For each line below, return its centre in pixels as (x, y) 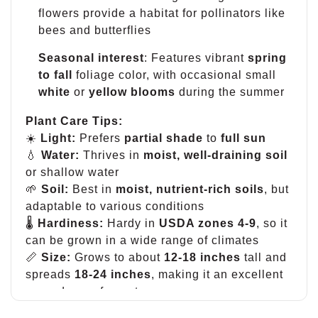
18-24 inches (113, 274)
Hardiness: (71, 223)
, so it (272, 223)
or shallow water (72, 172)
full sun (243, 138)
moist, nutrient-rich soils (190, 189)
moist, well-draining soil (215, 155)
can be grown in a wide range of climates (142, 240)
